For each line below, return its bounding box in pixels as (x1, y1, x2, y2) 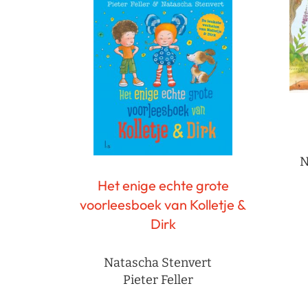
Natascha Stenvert (104, 255, 212, 271)
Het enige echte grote (97, 177, 229, 195)
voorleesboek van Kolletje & (80, 196, 246, 214)
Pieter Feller (122, 272, 193, 288)
